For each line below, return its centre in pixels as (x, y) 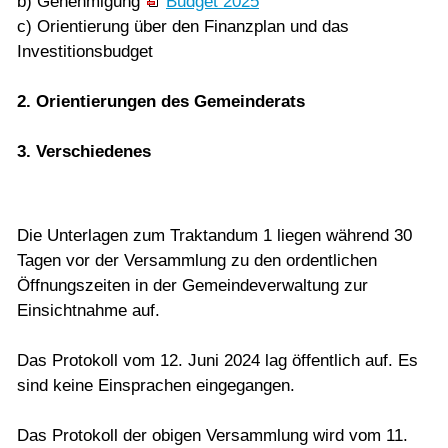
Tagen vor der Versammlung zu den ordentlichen (197, 260)
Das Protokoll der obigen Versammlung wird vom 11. (212, 435)
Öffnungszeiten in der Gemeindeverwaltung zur (192, 285)
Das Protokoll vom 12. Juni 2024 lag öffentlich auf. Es (217, 360)
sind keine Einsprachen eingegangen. (156, 385)
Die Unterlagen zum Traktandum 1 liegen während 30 (214, 235)
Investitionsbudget (85, 51)
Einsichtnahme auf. (88, 310)
